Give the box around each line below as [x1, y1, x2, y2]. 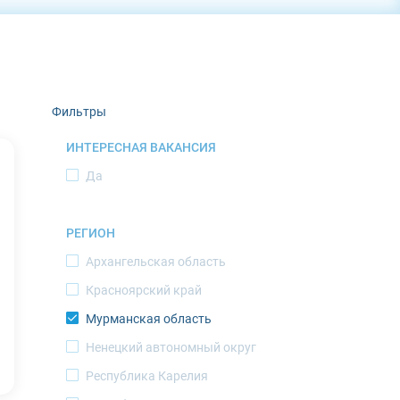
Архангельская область [86, 254, 226, 269]
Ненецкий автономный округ [86, 340, 256, 354]
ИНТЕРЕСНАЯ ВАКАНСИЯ [66, 140, 216, 154]
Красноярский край [86, 283, 202, 297]
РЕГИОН [66, 226, 115, 240]
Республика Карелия [86, 369, 208, 383]
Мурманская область [86, 312, 212, 326]
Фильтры [52, 104, 106, 119]
